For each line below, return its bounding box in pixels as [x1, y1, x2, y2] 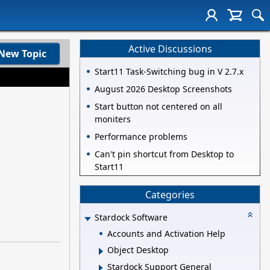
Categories [145, 187, 195, 201]
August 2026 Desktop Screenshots [95, 83, 232, 95]
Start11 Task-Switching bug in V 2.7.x [95, 66, 243, 78]
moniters [95, 113, 131, 125]
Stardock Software [95, 212, 168, 224]
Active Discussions [128, 42, 212, 55]
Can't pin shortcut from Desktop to [95, 148, 234, 160]
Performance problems [95, 131, 187, 143]
